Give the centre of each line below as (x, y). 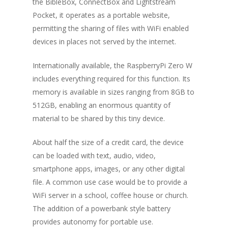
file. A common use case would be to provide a (110, 182)
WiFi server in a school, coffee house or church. (110, 195)
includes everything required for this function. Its (111, 79)
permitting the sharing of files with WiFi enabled (111, 28)
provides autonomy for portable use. (93, 222)
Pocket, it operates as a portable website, (101, 15)
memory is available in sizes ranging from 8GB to (113, 92)
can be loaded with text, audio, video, (94, 156)
